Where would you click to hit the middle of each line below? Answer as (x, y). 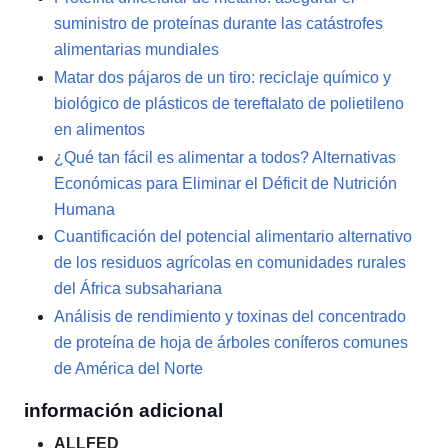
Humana (84, 209)
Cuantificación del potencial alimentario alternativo (233, 237)
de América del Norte (128, 368)
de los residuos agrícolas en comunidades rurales (230, 263)
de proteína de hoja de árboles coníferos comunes (231, 342)
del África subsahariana (138, 289)
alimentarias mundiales (136, 50)
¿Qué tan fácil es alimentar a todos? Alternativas (225, 157)
